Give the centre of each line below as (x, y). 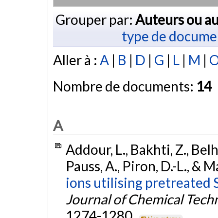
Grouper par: (95, 19)
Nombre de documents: (125, 86)
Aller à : (76, 60)
